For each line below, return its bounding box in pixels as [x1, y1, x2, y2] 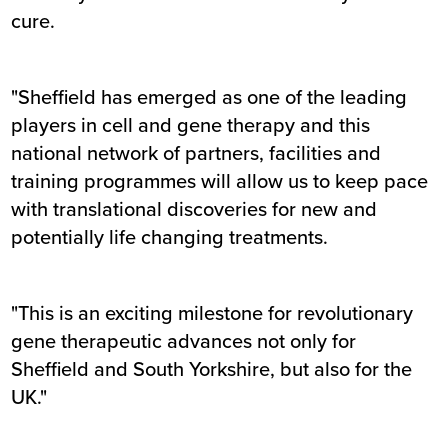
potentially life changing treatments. [11, 222, 329, 252]
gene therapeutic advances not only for [11, 326, 357, 356]
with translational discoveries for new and [11, 194, 378, 224]
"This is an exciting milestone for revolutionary [11, 298, 414, 328]
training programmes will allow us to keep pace [11, 166, 429, 196]
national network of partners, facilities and [11, 138, 382, 168]
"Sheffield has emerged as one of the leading [11, 82, 408, 112]
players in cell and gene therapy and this [11, 110, 371, 140]
